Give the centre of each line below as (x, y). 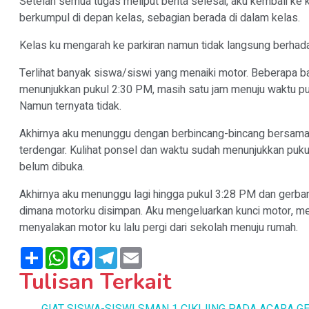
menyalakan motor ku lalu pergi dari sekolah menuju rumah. (159, 228)
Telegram (140, 252)
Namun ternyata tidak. (72, 106)
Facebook (116, 252)
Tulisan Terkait (95, 282)
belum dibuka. (53, 167)
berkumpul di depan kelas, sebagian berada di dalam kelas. (161, 18)
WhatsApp (92, 252)
